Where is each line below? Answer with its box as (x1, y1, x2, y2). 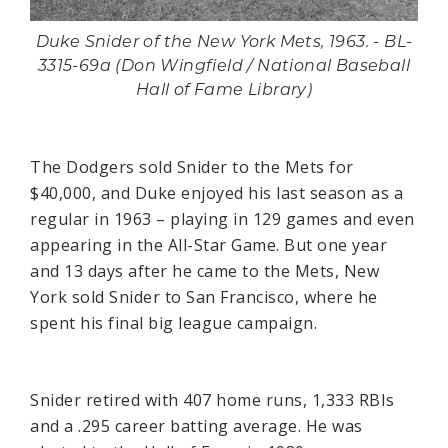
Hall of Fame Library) (135, 83, 313, 100)
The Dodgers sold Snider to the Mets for (30, 156, 354, 179)
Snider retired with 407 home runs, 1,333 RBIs (30, 389, 395, 412)
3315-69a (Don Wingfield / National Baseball (37, 59, 411, 76)
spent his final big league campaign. (30, 312, 317, 335)
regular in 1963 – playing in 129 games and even (30, 208, 415, 231)
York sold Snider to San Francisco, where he (30, 286, 378, 309)
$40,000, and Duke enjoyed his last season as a (30, 182, 403, 205)
